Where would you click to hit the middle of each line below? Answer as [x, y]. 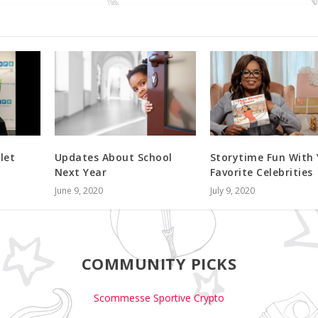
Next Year [81, 172]
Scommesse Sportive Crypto [159, 297]
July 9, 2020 [232, 190]
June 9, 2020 [78, 190]
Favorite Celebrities [261, 172]
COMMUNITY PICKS [159, 263]
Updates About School [113, 157]
